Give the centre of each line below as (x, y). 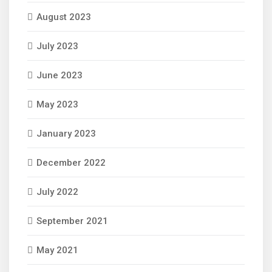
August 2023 (64, 17)
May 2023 (57, 104)
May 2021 (57, 250)
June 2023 (59, 75)
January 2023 (66, 134)
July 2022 (57, 192)
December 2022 (71, 163)
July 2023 (57, 46)
